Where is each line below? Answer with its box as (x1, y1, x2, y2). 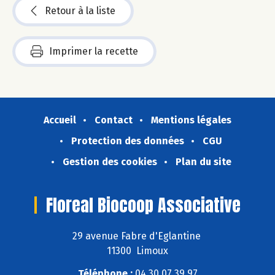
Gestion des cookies (62, 155, 157, 168)
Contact (95, 114, 133, 126)
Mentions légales (151, 114, 231, 126)
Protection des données (71, 134, 184, 147)
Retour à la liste (45, 4, 115, 17)
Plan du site (175, 155, 231, 168)
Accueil (44, 114, 76, 126)
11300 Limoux (107, 245, 168, 257)
